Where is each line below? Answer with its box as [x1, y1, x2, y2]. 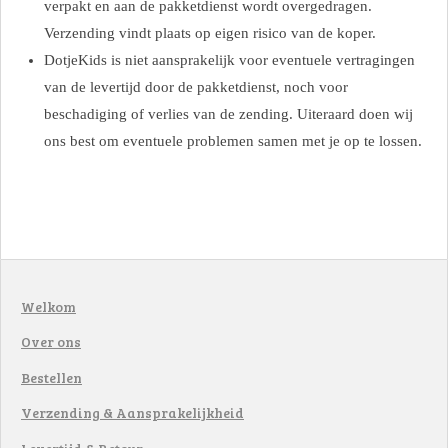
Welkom [21, 296, 76, 316]
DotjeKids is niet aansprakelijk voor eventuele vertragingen [43, 52, 415, 68]
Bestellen [21, 367, 82, 387]
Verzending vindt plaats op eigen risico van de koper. [43, 25, 376, 41]
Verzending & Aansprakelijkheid [21, 403, 244, 422]
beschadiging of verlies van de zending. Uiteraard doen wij [43, 106, 413, 122]
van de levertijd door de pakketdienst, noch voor [43, 79, 348, 95]
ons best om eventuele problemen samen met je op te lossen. [43, 133, 422, 149]
